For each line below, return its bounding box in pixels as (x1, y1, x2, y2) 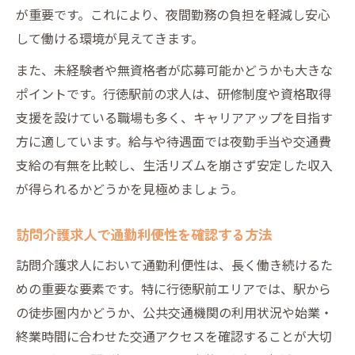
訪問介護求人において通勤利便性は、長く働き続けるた (16, 254, 333, 274)
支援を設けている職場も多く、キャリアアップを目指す (16, 107, 333, 127)
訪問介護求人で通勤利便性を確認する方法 (16, 223, 272, 244)
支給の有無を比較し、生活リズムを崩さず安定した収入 (16, 155, 333, 174)
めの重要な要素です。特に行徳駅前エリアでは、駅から (16, 278, 331, 298)
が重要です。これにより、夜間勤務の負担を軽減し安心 (16, 4, 330, 24)
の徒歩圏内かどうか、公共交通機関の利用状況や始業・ (16, 302, 333, 322)
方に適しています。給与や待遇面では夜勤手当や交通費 (16, 131, 331, 151)
